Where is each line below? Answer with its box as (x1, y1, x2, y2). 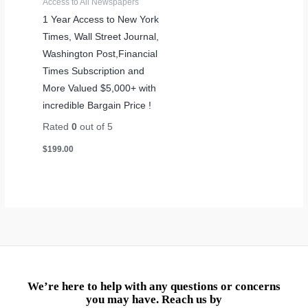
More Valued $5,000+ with (43, 82, 157, 93)
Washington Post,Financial (43, 48, 158, 59)
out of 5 (77, 122, 113, 133)
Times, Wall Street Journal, (43, 31, 159, 42)
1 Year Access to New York (43, 14, 159, 25)
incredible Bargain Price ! (43, 100, 152, 111)
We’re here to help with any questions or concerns (27, 279, 280, 293)
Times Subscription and (43, 65, 145, 76)
